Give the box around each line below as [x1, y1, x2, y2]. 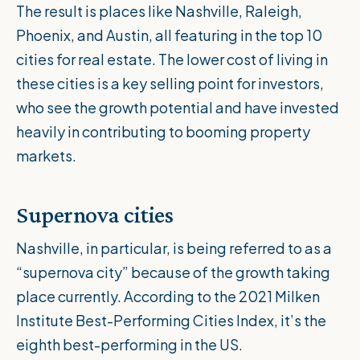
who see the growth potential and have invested [16, 98, 339, 117]
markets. [16, 146, 79, 166]
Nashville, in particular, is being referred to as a [16, 239, 332, 258]
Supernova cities [16, 201, 173, 228]
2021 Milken [239, 287, 320, 306]
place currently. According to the [16, 287, 239, 306]
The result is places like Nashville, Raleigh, [16, 2, 302, 21]
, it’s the [274, 311, 326, 330]
